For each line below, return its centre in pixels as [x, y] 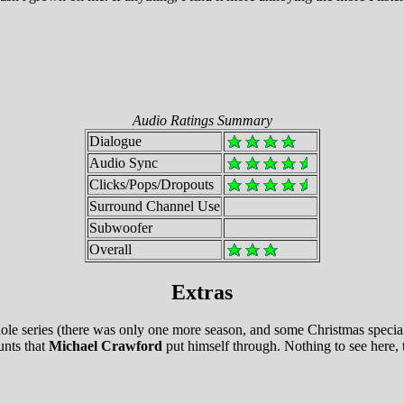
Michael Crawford [106, 346]
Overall [110, 249]
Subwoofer [120, 227]
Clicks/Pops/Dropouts [151, 184]
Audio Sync [123, 162]
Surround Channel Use [154, 206]
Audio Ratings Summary [202, 120]
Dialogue [115, 141]
